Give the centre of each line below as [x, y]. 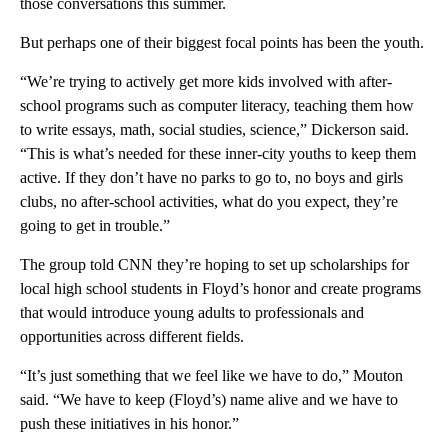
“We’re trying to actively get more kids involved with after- [206, 81]
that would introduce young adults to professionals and [192, 312]
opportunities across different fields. [132, 336]
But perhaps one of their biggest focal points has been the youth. [222, 42]
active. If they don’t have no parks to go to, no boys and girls [211, 177]
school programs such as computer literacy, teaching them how [217, 105]
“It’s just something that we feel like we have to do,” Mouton [211, 375]
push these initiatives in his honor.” [129, 423]
